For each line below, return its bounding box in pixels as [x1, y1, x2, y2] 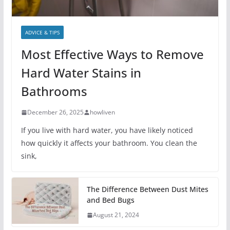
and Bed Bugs [86, 195, 135, 205]
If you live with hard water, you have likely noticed [21, 125, 193, 136]
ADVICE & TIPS [25, 29, 60, 36]
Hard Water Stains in [21, 64, 141, 82]
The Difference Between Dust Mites [86, 184, 208, 195]
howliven [89, 108, 115, 117]
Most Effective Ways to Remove [21, 46, 204, 63]
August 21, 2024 [92, 210, 139, 220]
